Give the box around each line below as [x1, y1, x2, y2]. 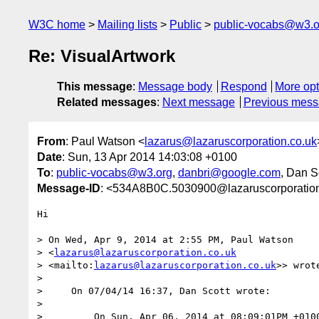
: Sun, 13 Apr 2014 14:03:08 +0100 [62, 150, 237, 163]
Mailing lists [98, 19, 157, 31]
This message [57, 80, 132, 93]
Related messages [57, 96, 157, 109]
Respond [220, 80, 267, 93]
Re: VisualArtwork [28, 46, 175, 66]
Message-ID [37, 182, 100, 194]
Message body [138, 80, 212, 93]
